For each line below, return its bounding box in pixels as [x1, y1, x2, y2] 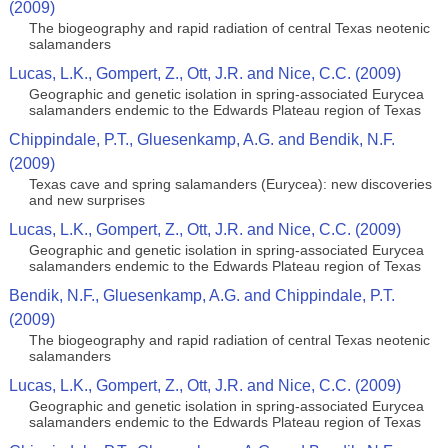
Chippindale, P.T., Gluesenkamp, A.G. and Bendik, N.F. [8, 131, 395, 148]
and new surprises [28, 192, 145, 208]
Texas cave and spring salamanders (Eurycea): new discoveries [28, 176, 432, 192]
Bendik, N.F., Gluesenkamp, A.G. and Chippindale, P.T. [8, 287, 395, 304]
